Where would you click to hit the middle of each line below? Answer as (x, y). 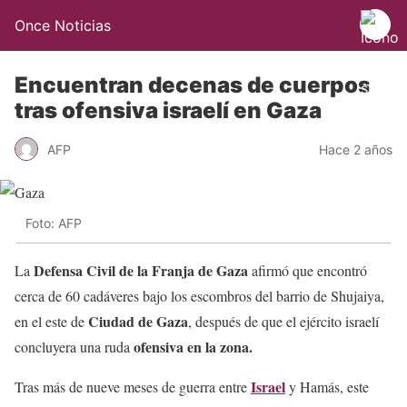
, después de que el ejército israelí (283, 321)
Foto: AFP (54, 223)
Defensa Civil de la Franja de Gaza (139, 270)
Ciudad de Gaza (138, 321)
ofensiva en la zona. (193, 346)
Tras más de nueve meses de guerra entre (133, 386)
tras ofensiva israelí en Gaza (168, 110)
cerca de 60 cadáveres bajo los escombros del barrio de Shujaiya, (199, 295)
